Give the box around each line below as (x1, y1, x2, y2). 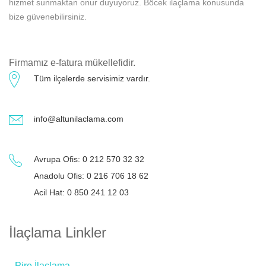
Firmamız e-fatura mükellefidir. (9, 58, 135, 68)
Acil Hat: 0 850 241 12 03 (34, 188, 129, 198)
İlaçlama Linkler (9, 224, 106, 241)
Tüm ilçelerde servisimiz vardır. (34, 74, 150, 84)
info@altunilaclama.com (34, 114, 123, 124)
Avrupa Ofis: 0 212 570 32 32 (34, 154, 144, 164)
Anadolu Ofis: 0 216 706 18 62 (34, 171, 148, 181)
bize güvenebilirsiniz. (9, 12, 87, 22)
